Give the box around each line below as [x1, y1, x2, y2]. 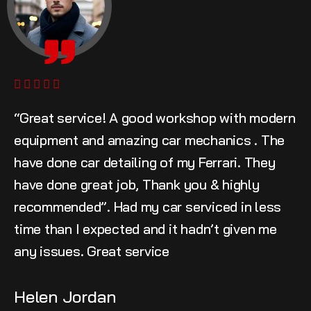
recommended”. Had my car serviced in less [14, 198, 282, 216]
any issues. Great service [14, 242, 169, 260]
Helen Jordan [14, 286, 117, 308]
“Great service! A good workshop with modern [14, 109, 296, 127]
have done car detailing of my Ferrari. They [14, 153, 276, 171]
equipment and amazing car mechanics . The [14, 131, 285, 149]
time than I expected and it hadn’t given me [14, 220, 277, 238]
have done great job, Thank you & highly [14, 176, 260, 194]
